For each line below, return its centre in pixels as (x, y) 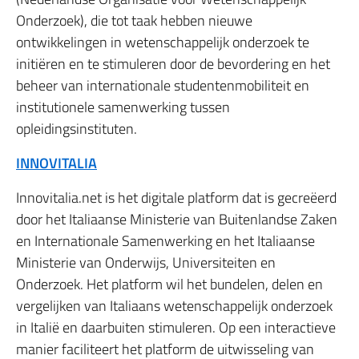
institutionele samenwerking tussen (123, 107)
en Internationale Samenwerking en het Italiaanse (165, 241)
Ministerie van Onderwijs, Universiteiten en (146, 262)
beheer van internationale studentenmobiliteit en (163, 85)
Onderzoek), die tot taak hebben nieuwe (134, 20)
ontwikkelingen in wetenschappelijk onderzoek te (163, 42)
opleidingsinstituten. (77, 129)
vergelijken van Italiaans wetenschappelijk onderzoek (174, 306)
